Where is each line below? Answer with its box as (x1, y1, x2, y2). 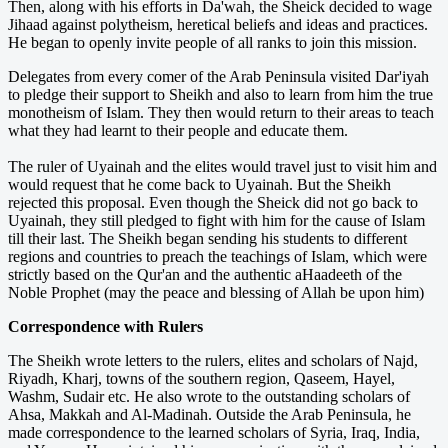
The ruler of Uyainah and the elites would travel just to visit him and (8, 157, 437, 175)
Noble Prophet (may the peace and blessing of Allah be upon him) (8, 283, 424, 301)
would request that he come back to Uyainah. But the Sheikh (8, 175, 391, 193)
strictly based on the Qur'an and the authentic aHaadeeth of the (8, 265, 402, 283)
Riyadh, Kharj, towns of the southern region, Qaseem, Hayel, (8, 369, 395, 387)
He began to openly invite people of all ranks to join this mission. (8, 33, 417, 51)
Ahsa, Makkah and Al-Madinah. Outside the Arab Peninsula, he (8, 405, 411, 423)
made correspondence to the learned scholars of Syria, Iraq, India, (8, 423, 420, 441)
